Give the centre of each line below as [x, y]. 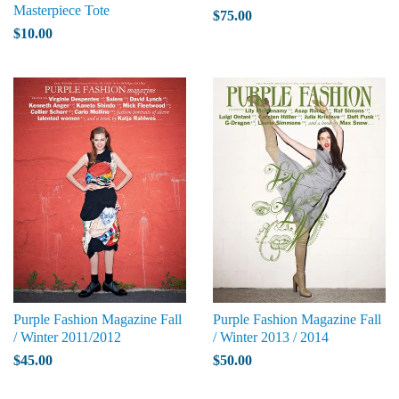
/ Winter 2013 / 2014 [271, 338]
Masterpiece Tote [61, 11]
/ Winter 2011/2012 [67, 338]
